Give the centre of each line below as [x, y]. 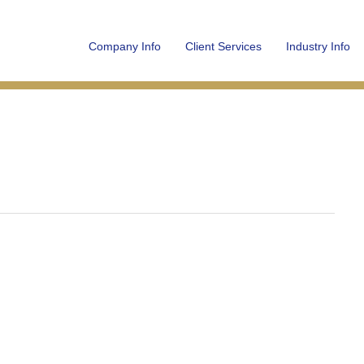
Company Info [125, 46]
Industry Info [318, 46]
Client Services [223, 46]
